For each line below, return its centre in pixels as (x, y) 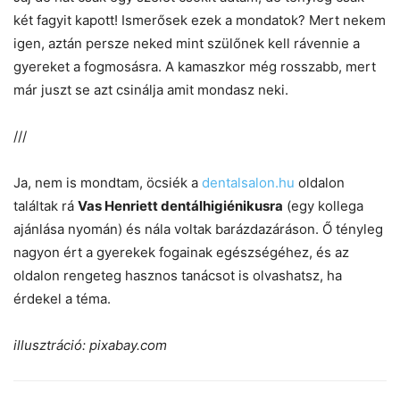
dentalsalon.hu (248, 182)
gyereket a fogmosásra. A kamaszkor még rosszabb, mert (195, 66)
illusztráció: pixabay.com (90, 345)
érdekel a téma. (62, 298)
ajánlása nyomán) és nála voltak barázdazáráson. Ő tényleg (198, 229)
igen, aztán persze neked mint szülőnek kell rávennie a (187, 43)
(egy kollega (323, 205)
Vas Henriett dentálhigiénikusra (180, 205)
